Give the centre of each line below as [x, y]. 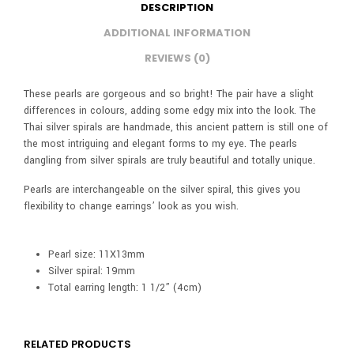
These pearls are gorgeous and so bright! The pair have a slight [169, 94]
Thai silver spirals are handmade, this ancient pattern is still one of [176, 128]
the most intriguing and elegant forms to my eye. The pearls [160, 144]
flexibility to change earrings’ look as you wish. [131, 207]
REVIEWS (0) [177, 58]
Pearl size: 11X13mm [96, 255]
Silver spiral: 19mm [91, 271]
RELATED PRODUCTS [77, 344]
